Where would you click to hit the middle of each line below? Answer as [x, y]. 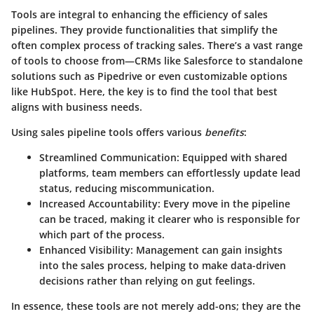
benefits [224, 132]
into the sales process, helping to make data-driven [163, 266]
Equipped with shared [233, 158]
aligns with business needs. [77, 107]
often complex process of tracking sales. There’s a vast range [157, 46]
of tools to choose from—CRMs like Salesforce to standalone [157, 61]
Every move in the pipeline [225, 204]
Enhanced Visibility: [86, 250]
